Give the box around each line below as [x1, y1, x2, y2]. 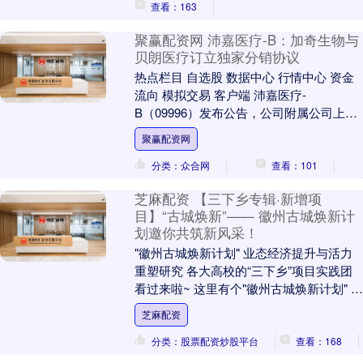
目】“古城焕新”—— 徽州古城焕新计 [134, 206, 355, 226]
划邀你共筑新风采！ [134, 223, 258, 243]
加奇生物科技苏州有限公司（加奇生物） [134, 122, 353, 139]
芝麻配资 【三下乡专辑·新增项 [134, 189, 322, 209]
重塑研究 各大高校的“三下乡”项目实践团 [134, 262, 352, 280]
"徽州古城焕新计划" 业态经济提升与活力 [134, 244, 352, 262]
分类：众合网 [151, 158, 210, 173]
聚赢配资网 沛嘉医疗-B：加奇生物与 [134, 30, 359, 50]
